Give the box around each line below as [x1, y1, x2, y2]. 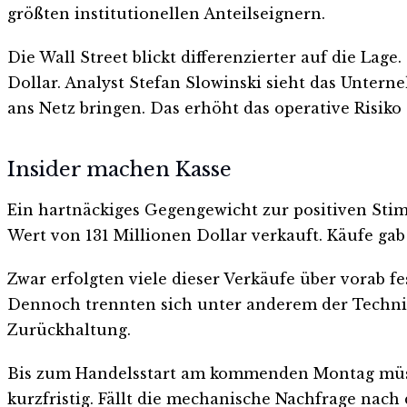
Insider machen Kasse [7, 156, 232, 182]
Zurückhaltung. [7, 320, 131, 339]
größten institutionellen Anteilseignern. [7, 5, 325, 24]
